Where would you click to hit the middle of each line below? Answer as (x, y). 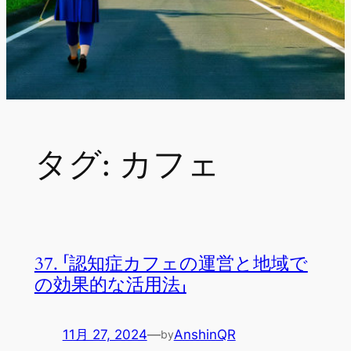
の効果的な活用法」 (110, 285)
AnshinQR (204, 334)
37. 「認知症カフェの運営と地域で (171, 264)
